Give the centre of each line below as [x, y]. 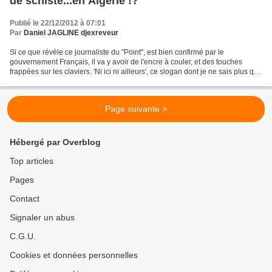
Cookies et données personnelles [74, 255]
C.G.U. [23, 236]
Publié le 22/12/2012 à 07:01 [58, 23]
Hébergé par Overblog [55, 142]
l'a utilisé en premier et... [49, 82]
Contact [25, 199]
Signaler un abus [42, 218]
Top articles [32, 161]
